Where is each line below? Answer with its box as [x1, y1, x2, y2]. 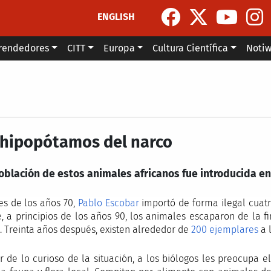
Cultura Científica [152, 42, 229, 54]
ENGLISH [97, 10, 135, 22]
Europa [103, 42, 135, 54]
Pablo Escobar [77, 197, 139, 209]
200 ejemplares [191, 224, 258, 236]
